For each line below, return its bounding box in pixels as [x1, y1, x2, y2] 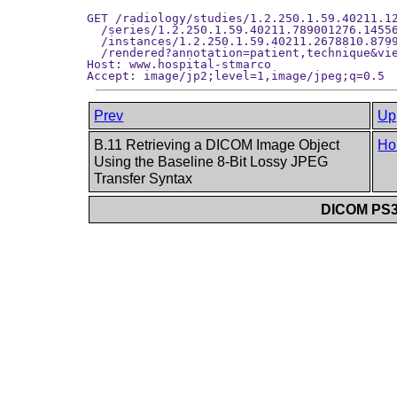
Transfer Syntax [94, 171, 197, 187]
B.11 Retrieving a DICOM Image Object [94, 137, 340, 153]
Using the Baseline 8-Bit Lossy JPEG [94, 154, 329, 170]
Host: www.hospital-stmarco [87, 57, 271, 71]
